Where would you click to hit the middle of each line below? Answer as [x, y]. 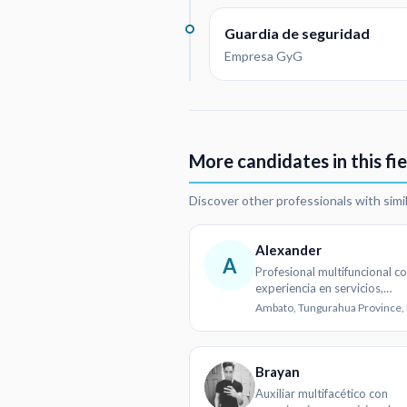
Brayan [278, 372]
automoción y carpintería [322, 305]
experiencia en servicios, [319, 288]
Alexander [288, 250]
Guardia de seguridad [297, 33]
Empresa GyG [263, 55]
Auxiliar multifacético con [322, 394]
